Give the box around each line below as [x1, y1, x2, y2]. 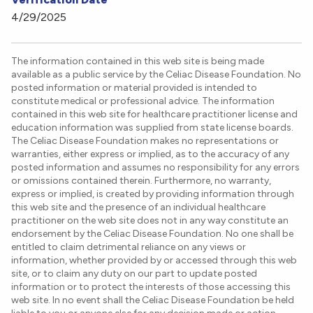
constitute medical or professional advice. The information [11, 95, 275, 108]
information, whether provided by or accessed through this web [11, 254, 297, 267]
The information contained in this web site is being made [11, 55, 264, 68]
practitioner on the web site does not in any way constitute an [11, 214, 289, 227]
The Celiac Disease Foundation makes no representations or [11, 135, 279, 147]
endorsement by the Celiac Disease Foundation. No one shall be [11, 228, 293, 240]
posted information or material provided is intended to [11, 82, 257, 94]
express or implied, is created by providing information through [11, 188, 294, 201]
